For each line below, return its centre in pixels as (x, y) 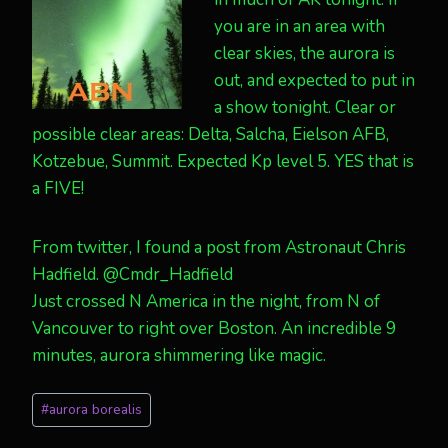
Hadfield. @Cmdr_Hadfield (132, 274)
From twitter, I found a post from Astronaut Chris (219, 247)
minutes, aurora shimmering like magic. (179, 355)
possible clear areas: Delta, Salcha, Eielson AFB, (210, 134)
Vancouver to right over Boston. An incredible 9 (214, 328)
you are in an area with (299, 26)
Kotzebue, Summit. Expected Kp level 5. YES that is (223, 161)
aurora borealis (96, 410)
